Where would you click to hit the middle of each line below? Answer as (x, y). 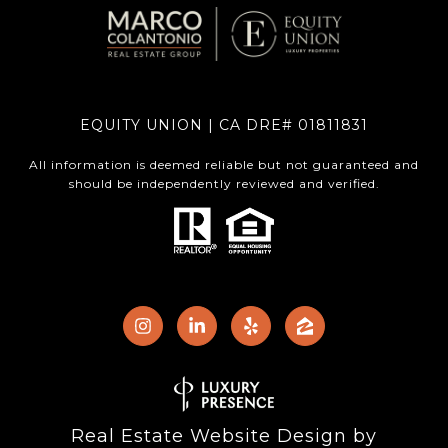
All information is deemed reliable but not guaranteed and (224, 165)
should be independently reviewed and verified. (224, 184)
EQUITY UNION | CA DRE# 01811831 (224, 125)
